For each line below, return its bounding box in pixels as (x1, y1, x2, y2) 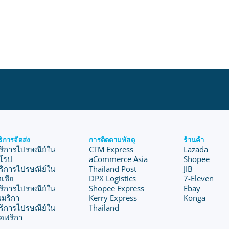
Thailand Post (89, 164, 137, 174)
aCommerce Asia (89, 154, 148, 164)
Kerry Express (89, 193, 138, 203)
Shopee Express (89, 183, 145, 193)
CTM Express (89, 144, 134, 154)
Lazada (184, 144, 209, 154)
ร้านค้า (184, 135, 204, 144)
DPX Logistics (89, 173, 136, 184)
